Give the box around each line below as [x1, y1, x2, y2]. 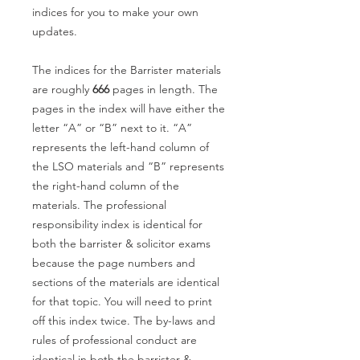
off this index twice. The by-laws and [32, 313, 215, 328]
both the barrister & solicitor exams [32, 235, 211, 251]
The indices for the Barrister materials [32, 62, 221, 77]
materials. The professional [32, 197, 166, 212]
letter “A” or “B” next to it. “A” [32, 120, 192, 135]
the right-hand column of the [32, 178, 179, 193]
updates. [32, 23, 77, 39]
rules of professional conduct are [32, 332, 197, 347]
